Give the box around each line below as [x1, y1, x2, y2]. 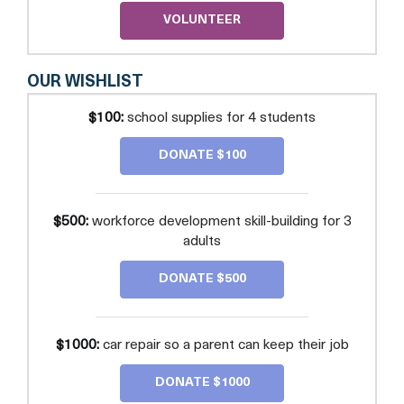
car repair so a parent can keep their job [98, 337, 349, 353]
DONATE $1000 [154, 375, 250, 390]
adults [183, 234, 221, 249]
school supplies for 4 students [124, 110, 316, 125]
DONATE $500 [158, 271, 246, 286]
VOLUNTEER [163, 13, 241, 27]
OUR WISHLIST [27, 73, 143, 91]
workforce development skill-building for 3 [87, 214, 352, 229]
